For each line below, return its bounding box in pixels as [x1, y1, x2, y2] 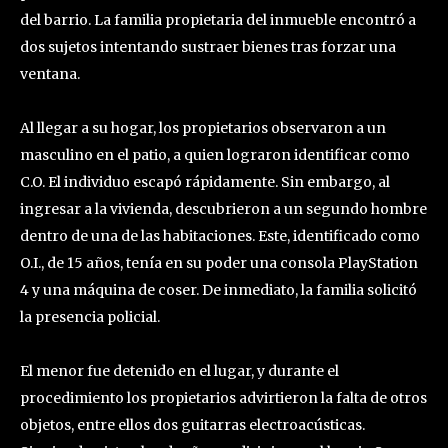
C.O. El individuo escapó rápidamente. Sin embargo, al [20, 172, 390, 191]
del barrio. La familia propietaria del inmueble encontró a [20, 10, 416, 29]
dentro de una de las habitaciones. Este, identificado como [20, 226, 420, 245]
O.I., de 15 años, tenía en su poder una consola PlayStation [20, 253, 418, 272]
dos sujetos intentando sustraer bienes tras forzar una [20, 37, 396, 56]
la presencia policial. [20, 307, 160, 326]
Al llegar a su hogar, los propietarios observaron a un [20, 118, 386, 137]
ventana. [20, 64, 80, 83]
